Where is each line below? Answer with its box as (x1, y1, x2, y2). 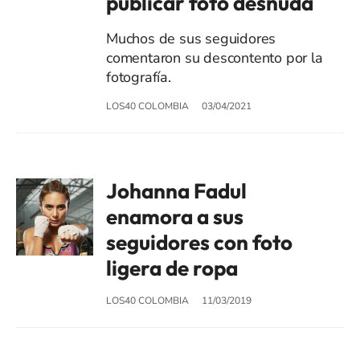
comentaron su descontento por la (106, 47, 323, 67)
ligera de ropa (106, 254, 238, 281)
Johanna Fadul (106, 177, 247, 204)
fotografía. (106, 67, 171, 87)
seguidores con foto (106, 228, 292, 256)
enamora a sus (106, 202, 243, 230)
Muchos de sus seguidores (106, 28, 276, 48)
